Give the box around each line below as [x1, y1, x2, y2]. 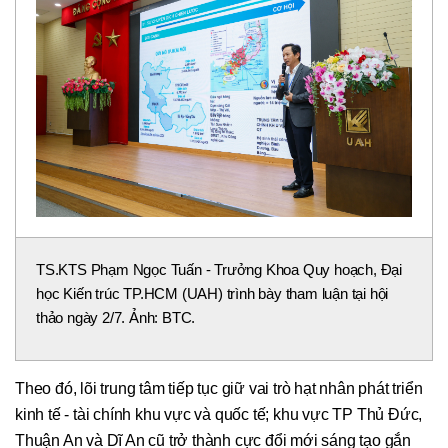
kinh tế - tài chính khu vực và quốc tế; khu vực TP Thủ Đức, [15, 406, 423, 424]
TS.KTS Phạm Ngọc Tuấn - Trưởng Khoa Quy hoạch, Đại [36, 261, 402, 279]
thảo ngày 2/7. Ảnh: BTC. [36, 309, 196, 327]
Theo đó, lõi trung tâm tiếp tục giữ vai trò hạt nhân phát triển [15, 380, 423, 398]
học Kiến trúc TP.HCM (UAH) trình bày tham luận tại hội [36, 285, 389, 303]
